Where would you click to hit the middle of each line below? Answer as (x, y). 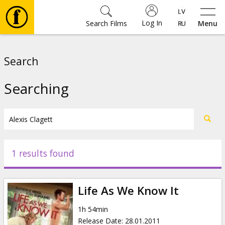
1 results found (43, 153)
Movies (37, 48)
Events (36, 167)
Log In (152, 23)
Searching (36, 88)
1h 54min (93, 209)
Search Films (106, 23)
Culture (38, 137)
